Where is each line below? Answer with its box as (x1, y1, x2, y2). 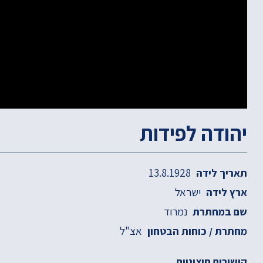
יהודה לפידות (139, 119, 247, 147)
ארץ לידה (205, 186, 247, 200)
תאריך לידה (195, 166, 247, 180)
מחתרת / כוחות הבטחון (147, 224, 247, 238)
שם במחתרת (192, 205, 247, 219)
